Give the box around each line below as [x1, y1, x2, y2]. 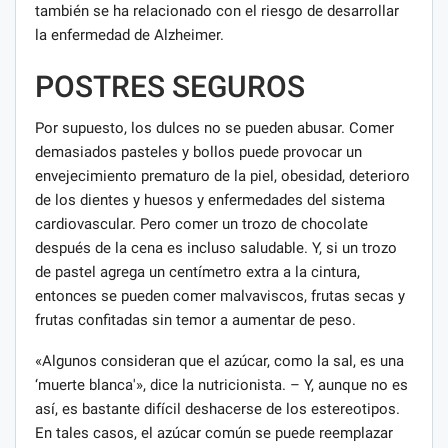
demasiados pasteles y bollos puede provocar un [35, 143, 362, 162]
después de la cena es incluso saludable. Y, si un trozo [35, 239, 397, 258]
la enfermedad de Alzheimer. [35, 26, 224, 45]
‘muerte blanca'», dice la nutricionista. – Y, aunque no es [35, 376, 408, 395]
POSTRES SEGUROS [35, 69, 305, 105]
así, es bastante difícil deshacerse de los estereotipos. [35, 400, 400, 419]
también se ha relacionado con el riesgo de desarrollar [35, 2, 399, 21]
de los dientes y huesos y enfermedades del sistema [35, 191, 385, 210]
